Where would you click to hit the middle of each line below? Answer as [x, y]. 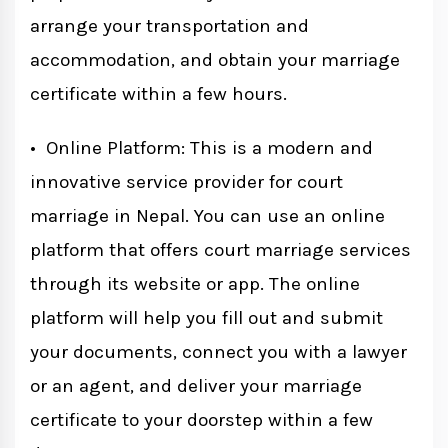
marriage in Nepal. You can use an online [207, 216]
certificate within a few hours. [158, 94]
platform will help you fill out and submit [206, 318]
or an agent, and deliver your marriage [196, 386]
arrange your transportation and [169, 26]
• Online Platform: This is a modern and [201, 148]
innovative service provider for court [186, 182]
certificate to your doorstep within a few [201, 420]
